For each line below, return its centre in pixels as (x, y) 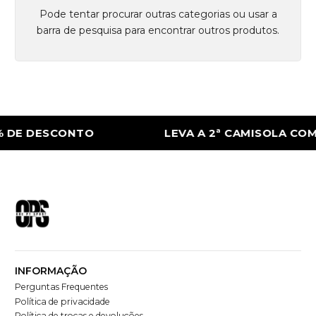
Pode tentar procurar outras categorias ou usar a (158, 14)
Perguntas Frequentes (61, 287)
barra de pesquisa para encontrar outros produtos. (158, 30)
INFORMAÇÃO (51, 271)
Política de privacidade (62, 301)
